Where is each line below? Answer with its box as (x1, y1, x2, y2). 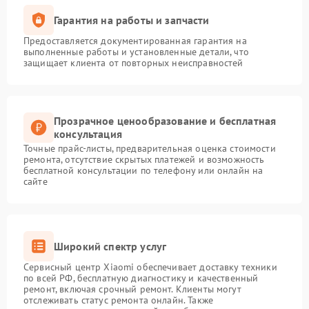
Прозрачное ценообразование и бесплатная (54, 114, 277, 128)
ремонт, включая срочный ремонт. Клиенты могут (23, 283, 241, 295)
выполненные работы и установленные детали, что (23, 46, 249, 58)
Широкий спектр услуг (54, 239, 167, 253)
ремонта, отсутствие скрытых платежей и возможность (23, 153, 265, 166)
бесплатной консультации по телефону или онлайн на (23, 164, 263, 177)
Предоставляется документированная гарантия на (23, 34, 247, 47)
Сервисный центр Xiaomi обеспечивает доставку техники (23, 261, 277, 273)
